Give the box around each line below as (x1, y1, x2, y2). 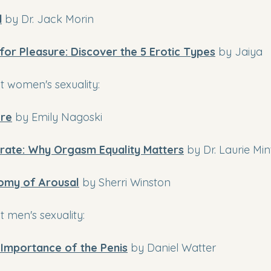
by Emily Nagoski (15, 110, 102, 124)
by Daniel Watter (128, 241, 216, 255)
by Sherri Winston (82, 175, 171, 189)
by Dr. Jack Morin (5, 12, 94, 26)
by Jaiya (215, 45, 263, 59)
